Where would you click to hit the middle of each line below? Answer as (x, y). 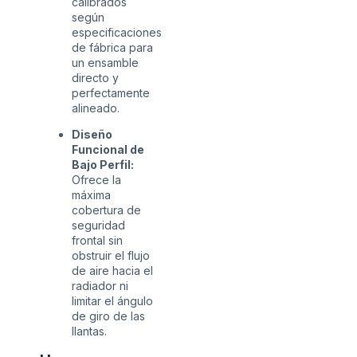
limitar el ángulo (112, 301)
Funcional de (108, 149)
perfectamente (111, 92)
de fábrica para (112, 47)
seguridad (98, 225)
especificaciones (117, 32)
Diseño (92, 134)
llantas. (89, 331)
